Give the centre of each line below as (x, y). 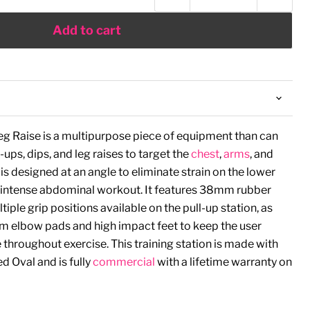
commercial (124, 262)
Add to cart (86, 30)
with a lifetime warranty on (223, 262)
